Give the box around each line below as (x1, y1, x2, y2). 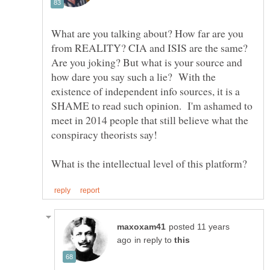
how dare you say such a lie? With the (51, 69, 216, 84)
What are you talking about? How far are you (51, 26, 243, 41)
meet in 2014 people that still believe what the (51, 113, 248, 128)
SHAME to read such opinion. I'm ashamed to (51, 98, 253, 113)
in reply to (134, 236, 174, 245)
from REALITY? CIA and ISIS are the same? (51, 40, 248, 55)
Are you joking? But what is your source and (51, 55, 242, 70)
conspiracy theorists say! (51, 127, 161, 142)
